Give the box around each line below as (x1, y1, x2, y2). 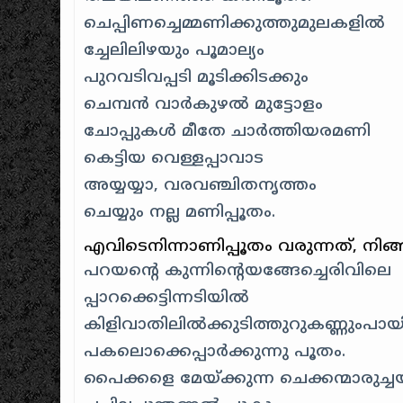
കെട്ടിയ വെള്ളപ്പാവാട (84, 148, 264, 169)
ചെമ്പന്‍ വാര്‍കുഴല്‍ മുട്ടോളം (84, 94, 324, 115)
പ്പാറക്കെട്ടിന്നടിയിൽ (84, 287, 250, 309)
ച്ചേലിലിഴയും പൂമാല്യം (84, 40, 265, 61)
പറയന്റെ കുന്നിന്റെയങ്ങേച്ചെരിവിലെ (84, 260, 392, 282)
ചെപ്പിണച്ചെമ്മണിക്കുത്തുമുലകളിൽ (84, 13, 386, 34)
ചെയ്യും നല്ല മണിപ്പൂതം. (84, 201, 276, 223)
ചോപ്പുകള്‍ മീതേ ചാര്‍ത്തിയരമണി (84, 121, 372, 142)
